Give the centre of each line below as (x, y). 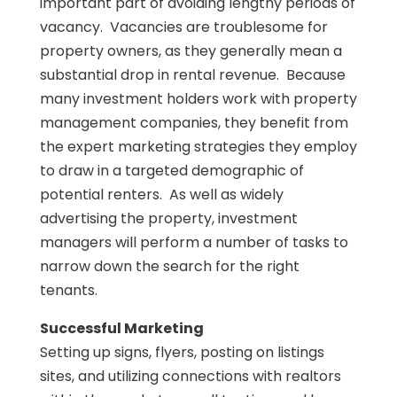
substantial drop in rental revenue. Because (192, 75)
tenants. (68, 291)
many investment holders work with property (198, 99)
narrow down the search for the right (169, 267)
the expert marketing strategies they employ (198, 147)
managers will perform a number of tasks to (194, 243)
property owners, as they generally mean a (191, 51)
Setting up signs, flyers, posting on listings (182, 353)
